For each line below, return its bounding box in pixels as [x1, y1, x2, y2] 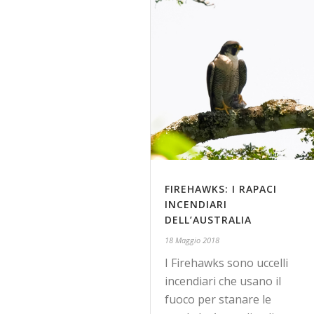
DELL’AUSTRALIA [165, 213, 252, 226]
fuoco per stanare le [165, 292, 272, 307]
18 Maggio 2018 [165, 235, 220, 245]
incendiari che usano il [165, 273, 282, 289]
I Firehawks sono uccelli [165, 255, 289, 271]
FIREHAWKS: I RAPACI [165, 182, 278, 196]
